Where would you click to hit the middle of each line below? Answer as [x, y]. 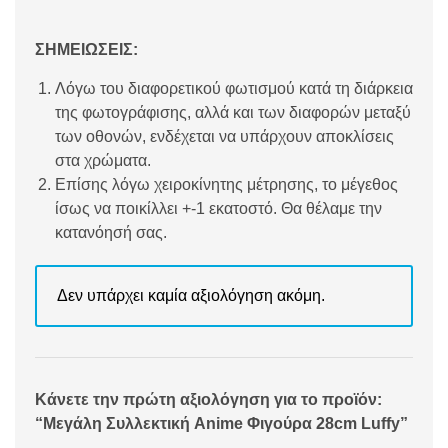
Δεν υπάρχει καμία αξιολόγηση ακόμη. [191, 296]
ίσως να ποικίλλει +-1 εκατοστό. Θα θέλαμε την [218, 209]
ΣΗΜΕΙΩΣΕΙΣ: [86, 50]
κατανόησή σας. [111, 233]
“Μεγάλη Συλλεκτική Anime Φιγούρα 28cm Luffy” [221, 424]
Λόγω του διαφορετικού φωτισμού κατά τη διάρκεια [234, 89]
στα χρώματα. [103, 161]
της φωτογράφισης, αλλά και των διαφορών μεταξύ [233, 113]
